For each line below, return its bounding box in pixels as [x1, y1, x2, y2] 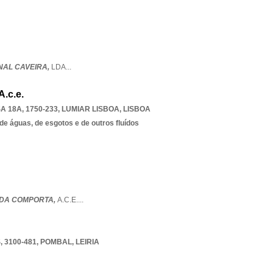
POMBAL [40, 238, 72, 246]
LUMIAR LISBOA [62, 105, 119, 113]
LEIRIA [76, 238, 99, 246]
